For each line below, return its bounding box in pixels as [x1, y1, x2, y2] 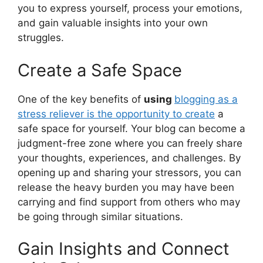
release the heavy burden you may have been [18, 181, 234, 193]
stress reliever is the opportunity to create [18, 107, 215, 120]
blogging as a [174, 93, 238, 105]
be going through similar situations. [18, 210, 183, 222]
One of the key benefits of [18, 93, 144, 105]
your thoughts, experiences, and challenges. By [18, 151, 241, 164]
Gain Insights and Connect [18, 238, 230, 259]
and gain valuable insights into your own [18, 17, 208, 29]
